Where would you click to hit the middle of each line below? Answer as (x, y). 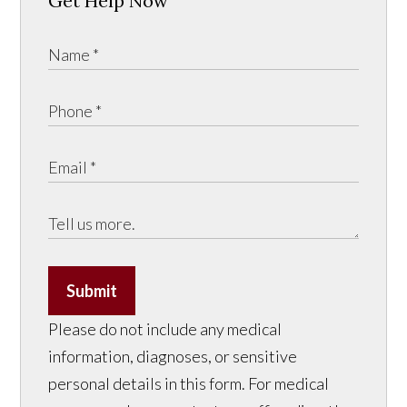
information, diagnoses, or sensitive (173, 356)
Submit (92, 290)
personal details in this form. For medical (189, 383)
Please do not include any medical (165, 328)
